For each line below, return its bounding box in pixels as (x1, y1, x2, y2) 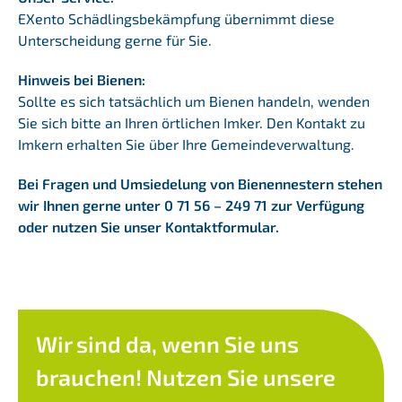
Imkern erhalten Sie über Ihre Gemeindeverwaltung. (17, 135, 354, 153)
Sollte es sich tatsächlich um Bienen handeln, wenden (17, 92, 370, 109)
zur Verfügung (267, 196, 364, 214)
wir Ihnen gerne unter (17, 196, 164, 214)
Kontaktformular (164, 217, 275, 235)
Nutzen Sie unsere (141, 363, 336, 390)
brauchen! (35, 363, 142, 390)
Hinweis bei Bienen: (17, 70, 145, 88)
